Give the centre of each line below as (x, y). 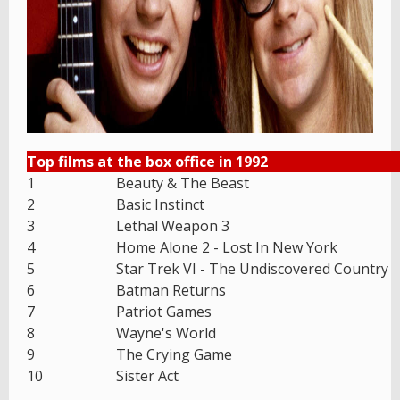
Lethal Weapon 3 (173, 225)
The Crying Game (174, 354)
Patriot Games (164, 311)
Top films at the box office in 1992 (147, 161)
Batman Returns (171, 290)
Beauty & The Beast (183, 183)
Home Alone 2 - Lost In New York (227, 247)
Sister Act (147, 375)
